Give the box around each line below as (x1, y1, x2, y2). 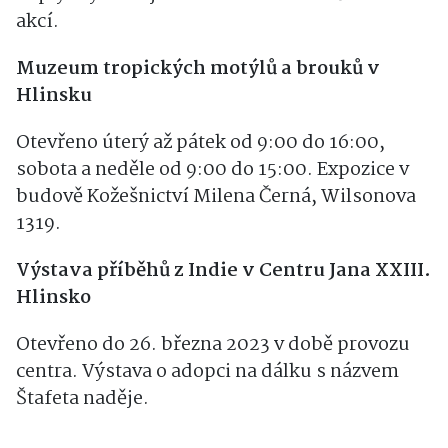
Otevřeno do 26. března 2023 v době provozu (16, 329, 410, 360)
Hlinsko (16, 282, 91, 313)
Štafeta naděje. (16, 383, 149, 414)
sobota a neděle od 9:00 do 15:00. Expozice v (16, 154, 409, 185)
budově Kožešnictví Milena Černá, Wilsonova (16, 181, 416, 212)
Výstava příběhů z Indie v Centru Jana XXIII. (16, 255, 431, 286)
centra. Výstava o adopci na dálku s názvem (16, 356, 399, 387)
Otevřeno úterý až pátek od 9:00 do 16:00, (16, 127, 385, 158)
